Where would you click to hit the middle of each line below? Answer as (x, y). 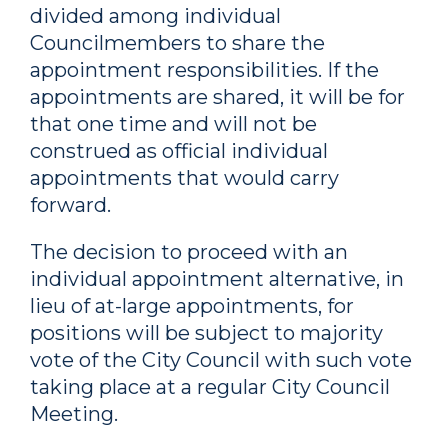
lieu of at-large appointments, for (192, 306)
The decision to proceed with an (189, 252)
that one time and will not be (173, 124)
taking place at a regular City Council (210, 387)
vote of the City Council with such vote (221, 360)
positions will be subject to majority (206, 333)
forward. (73, 205)
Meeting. (74, 414)
